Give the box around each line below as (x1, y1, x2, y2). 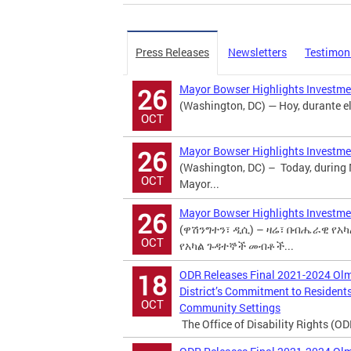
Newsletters (228, 45, 287, 60)
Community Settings (179, 300, 280, 315)
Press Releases (136, 45, 209, 60)
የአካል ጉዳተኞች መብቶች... (179, 238, 294, 253)
